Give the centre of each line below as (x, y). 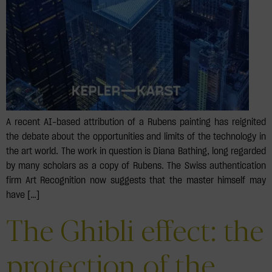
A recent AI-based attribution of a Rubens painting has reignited (136, 122)
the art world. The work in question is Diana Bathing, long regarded (136, 151)
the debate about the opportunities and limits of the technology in (136, 137)
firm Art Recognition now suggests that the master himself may (136, 181)
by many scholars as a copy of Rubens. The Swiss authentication (136, 166)
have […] (23, 195)
